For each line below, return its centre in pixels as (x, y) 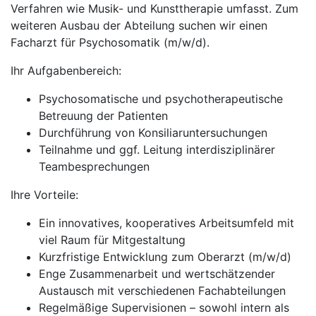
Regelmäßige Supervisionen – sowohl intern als (164, 308)
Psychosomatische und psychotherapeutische (161, 99)
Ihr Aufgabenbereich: (66, 71)
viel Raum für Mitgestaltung (112, 240)
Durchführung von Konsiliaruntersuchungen (153, 133)
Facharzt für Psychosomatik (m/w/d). (110, 42)
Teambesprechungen (94, 166)
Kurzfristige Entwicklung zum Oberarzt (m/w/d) (165, 257)
